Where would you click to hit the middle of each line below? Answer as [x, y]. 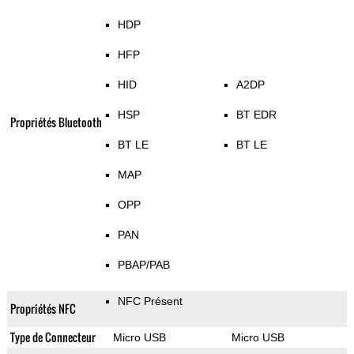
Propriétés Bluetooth [56, 122]
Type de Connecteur [53, 337]
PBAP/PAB [143, 265]
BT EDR [256, 115]
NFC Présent [150, 301]
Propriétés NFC [43, 309]
